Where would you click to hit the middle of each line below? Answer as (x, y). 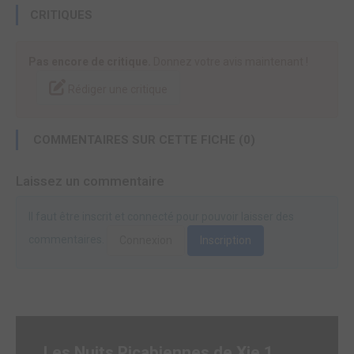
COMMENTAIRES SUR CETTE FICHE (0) (143, 140)
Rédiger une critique (118, 90)
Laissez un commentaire (90, 181)
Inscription (226, 241)
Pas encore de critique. (90, 62)
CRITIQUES (61, 15)
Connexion (146, 241)
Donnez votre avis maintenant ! (230, 62)
